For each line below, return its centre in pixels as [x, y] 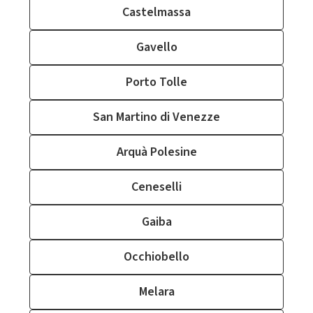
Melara [156, 292]
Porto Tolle [156, 82]
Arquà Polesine [156, 152]
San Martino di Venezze [156, 117]
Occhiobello [156, 257]
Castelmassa [156, 12]
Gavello [156, 47]
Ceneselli [156, 187]
